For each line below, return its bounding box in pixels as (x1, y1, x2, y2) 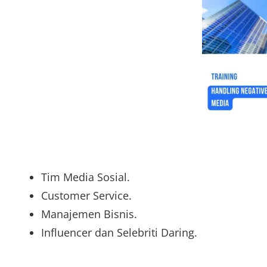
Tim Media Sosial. (41, 170, 130, 185)
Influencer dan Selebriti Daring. (41, 225, 197, 240)
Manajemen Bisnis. (41, 207, 137, 222)
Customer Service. (41, 188, 132, 203)
